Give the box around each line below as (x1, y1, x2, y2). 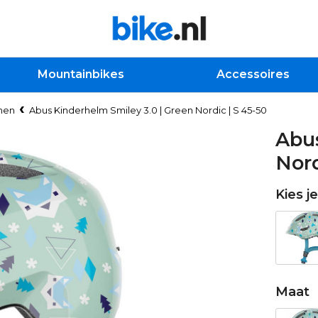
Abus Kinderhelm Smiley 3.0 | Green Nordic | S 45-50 (29, 104, 267, 116)
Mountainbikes (37, 67, 124, 81)
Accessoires (216, 67, 290, 81)
